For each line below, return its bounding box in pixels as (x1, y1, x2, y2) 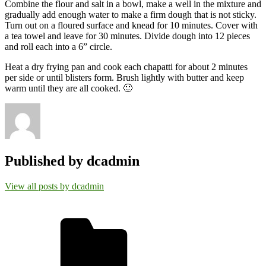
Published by (5, 153, 87, 169)
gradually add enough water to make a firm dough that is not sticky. (5, 9, 256, 20)
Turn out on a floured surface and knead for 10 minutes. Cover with (5, 20, 258, 30)
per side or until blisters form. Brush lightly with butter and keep (5, 72, 244, 83)
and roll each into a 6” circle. (5, 41, 112, 52)
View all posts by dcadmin (5, 180, 104, 191)
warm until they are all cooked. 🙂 (5, 83, 132, 93)
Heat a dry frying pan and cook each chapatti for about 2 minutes (5, 61, 248, 72)
